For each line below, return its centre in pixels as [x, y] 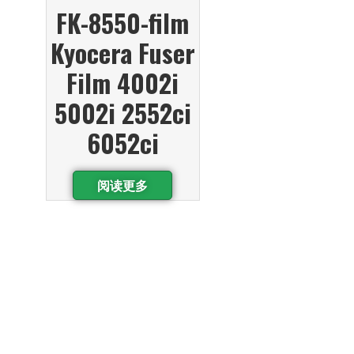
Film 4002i [123, 83]
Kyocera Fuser [122, 53]
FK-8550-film [123, 23]
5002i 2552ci [122, 113]
